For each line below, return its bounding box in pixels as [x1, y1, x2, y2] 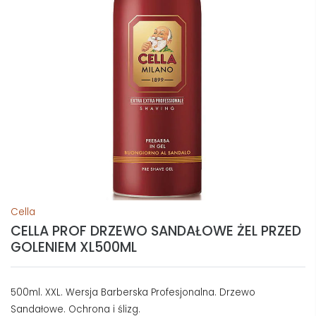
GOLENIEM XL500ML [11, 237, 137, 257]
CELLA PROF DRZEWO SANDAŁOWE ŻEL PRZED [11, 221, 301, 241]
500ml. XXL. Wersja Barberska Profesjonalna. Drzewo [11, 285, 255, 299]
